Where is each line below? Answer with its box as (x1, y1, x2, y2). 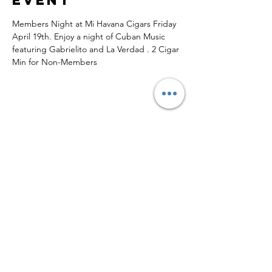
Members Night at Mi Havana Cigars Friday (12, 18, 178, 29)
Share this (12, 121, 120, 138)
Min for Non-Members (12, 56, 97, 67)
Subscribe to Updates (12, 210, 109, 223)
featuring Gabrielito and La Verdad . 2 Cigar (12, 43, 182, 55)
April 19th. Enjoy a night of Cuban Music (12, 30, 168, 42)
